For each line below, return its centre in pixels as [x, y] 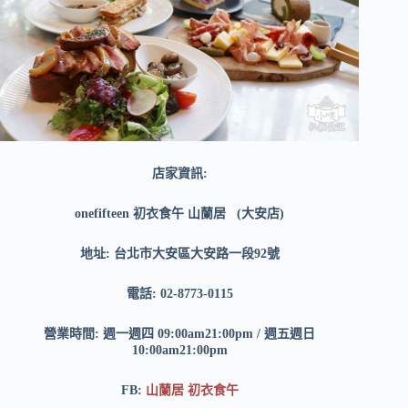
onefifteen [104, 213]
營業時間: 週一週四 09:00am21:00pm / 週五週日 [180, 333]
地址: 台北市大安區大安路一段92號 [179, 253]
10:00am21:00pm [179, 350]
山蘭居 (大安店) [236, 213]
